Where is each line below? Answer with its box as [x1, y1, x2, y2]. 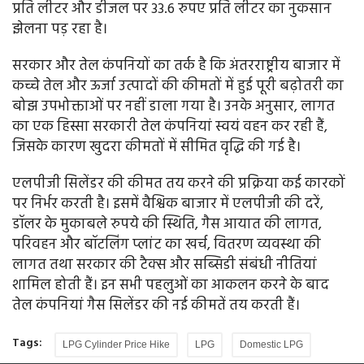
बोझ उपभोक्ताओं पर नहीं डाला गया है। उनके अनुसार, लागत [12, 95, 335, 119]
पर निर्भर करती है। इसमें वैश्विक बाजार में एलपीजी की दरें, [12, 193, 323, 217]
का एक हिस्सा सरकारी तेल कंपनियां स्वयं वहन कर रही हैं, [12, 115, 327, 140]
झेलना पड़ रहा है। [12, 18, 107, 42]
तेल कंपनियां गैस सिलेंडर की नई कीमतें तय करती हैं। [12, 294, 300, 318]
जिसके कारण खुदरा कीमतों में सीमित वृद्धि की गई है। [12, 136, 301, 160]
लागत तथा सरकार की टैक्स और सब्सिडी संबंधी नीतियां [12, 253, 317, 278]
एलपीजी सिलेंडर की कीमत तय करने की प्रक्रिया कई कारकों [12, 172, 345, 197]
